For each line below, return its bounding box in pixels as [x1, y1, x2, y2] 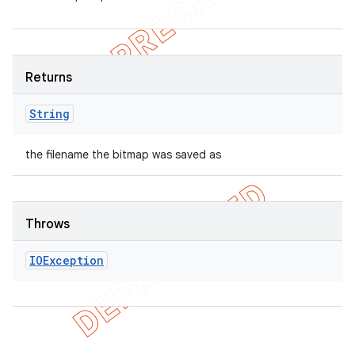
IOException [29, 253, 104, 268]
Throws [25, 216, 70, 232]
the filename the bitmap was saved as [25, 147, 221, 162]
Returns [25, 70, 72, 86]
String [29, 106, 70, 121]
